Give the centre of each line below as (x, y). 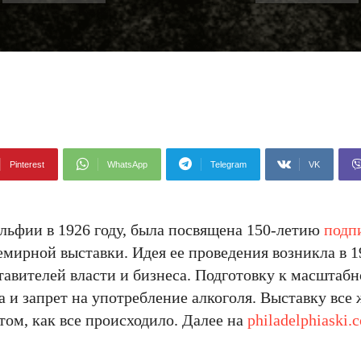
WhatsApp (127, 164)
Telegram (228, 164)
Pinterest (27, 164)
